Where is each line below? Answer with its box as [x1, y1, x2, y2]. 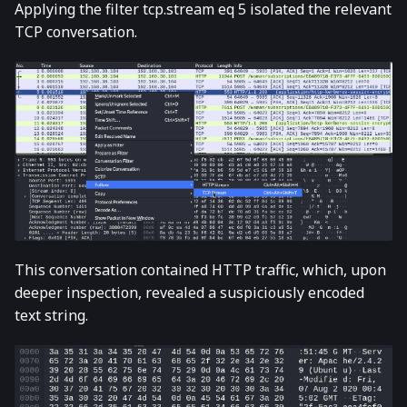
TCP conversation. [15, 22, 137, 43]
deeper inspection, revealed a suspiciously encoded [15, 283, 364, 303]
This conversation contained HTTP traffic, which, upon [15, 260, 386, 281]
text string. [15, 305, 88, 326]
